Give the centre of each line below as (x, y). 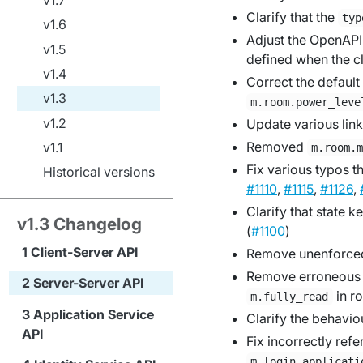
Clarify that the (292, 17)
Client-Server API (84, 252)
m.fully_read (290, 297)
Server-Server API (88, 283)
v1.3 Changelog (79, 224)
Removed (277, 147)
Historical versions (99, 172)
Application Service (94, 314)
